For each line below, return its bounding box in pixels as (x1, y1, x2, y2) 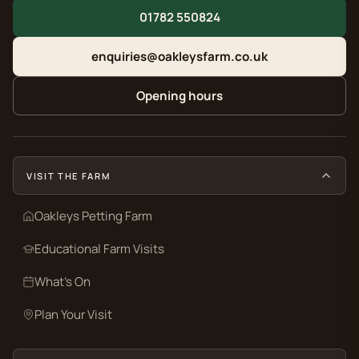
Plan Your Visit (34, 306, 112, 323)
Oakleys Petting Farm (34, 208, 152, 224)
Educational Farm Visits (34, 240, 164, 257)
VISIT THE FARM (26, 169, 111, 182)
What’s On (34, 273, 91, 290)
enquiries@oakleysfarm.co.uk (91, 48, 268, 65)
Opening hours (136, 87, 223, 104)
